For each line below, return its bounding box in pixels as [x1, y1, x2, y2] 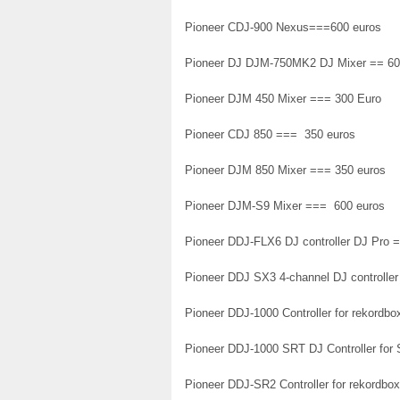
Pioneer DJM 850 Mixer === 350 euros [185, 162, 386, 177]
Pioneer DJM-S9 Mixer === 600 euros [185, 198, 385, 212]
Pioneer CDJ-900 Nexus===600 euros [185, 20, 381, 34]
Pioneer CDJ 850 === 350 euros [185, 127, 355, 141]
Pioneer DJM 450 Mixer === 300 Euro [185, 91, 381, 105]
